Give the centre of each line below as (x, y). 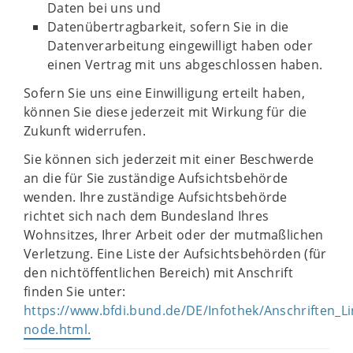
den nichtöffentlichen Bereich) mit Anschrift (159, 272)
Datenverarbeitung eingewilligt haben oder (180, 45)
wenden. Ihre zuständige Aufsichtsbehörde (156, 197)
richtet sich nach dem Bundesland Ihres (147, 216)
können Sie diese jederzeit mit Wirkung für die (165, 111)
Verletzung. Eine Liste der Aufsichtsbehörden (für (175, 253)
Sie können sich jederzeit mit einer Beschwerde (169, 159)
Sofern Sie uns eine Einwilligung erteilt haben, (165, 93)
